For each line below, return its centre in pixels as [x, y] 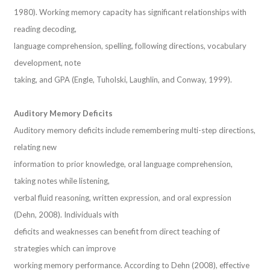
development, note [48, 63]
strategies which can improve [65, 248]
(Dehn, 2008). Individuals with [67, 214]
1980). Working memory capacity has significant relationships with [130, 12]
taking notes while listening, [62, 181]
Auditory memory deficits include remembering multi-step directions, [135, 130]
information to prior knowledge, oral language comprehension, [124, 164]
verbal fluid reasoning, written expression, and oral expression [123, 197]
